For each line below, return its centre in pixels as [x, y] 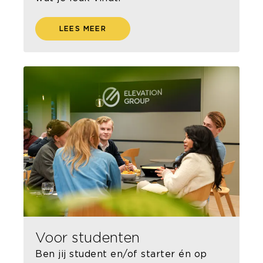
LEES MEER [83, 29]
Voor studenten [87, 238]
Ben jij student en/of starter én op [121, 254]
